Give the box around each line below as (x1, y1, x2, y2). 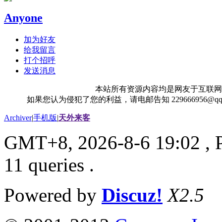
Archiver (4, 113, 32, 122)
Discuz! (102, 184, 163, 206)
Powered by (4, 184, 102, 206)
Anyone (4, 11, 43, 24)
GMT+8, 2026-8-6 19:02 (4, 131, 200, 153)
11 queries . (4, 154, 94, 175)
